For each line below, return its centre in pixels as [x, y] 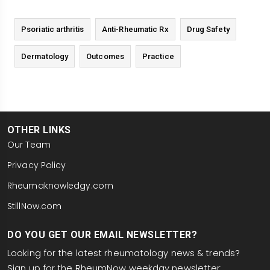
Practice [158, 57]
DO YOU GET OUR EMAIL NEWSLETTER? [102, 235]
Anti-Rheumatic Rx [135, 30]
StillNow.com [35, 206]
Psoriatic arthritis [52, 30]
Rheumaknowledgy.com [60, 186]
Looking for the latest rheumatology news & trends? [124, 253]
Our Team [29, 145]
